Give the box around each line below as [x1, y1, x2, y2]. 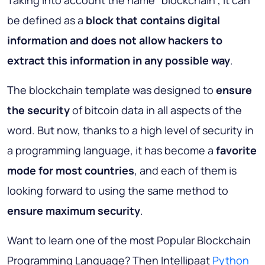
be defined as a [7, 13, 86, 28]
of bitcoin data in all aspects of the [70, 103, 242, 118]
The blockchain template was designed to [7, 83, 216, 98]
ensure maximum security [7, 203, 140, 218]
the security [7, 103, 70, 118]
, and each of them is [134, 163, 237, 178]
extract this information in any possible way [7, 53, 230, 68]
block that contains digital [86, 13, 220, 28]
